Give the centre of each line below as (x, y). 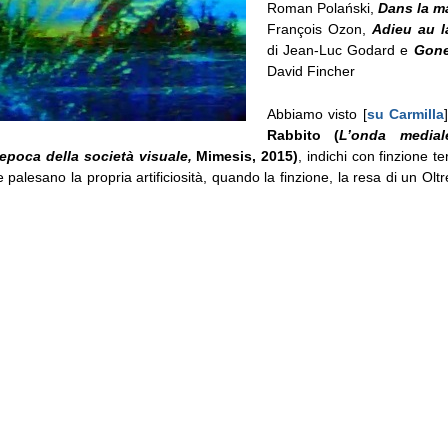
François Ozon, (316, 28)
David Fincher (310, 70)
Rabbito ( (303, 135)
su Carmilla (405, 114)
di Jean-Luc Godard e (337, 49)
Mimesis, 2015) (247, 156)
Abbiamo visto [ (316, 114)
